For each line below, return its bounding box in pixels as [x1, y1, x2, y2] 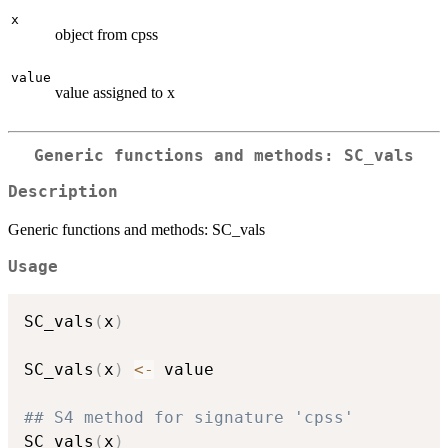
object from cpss [55, 25, 158, 43]
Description [8, 183, 118, 202]
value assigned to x [55, 83, 175, 101]
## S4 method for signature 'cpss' [24, 407, 354, 427]
